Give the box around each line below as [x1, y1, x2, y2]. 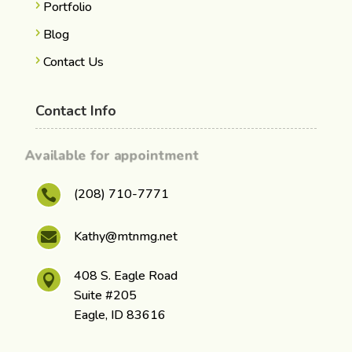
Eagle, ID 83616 [73, 306, 166, 324]
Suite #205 [73, 286, 137, 304]
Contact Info [35, 101, 116, 120]
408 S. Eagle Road [73, 266, 178, 284]
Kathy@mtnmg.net [73, 227, 178, 245]
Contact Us [42, 53, 104, 71]
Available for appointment [21, 145, 200, 165]
